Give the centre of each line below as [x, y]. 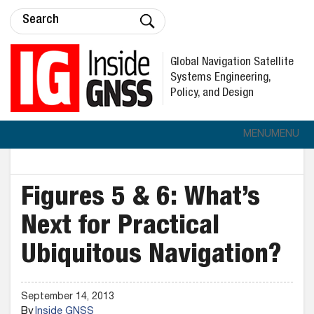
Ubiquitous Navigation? [151, 257]
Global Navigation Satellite [232, 62]
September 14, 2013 [68, 297]
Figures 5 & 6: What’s [141, 199]
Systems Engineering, [221, 78]
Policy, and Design [212, 93]
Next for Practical [120, 228]
